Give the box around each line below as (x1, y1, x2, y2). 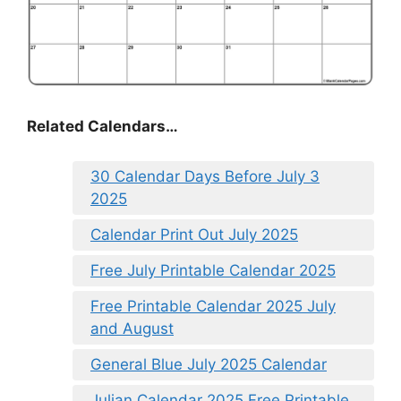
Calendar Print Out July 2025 (90, 225, 298, 243)
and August (90, 319, 174, 337)
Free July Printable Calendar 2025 (90, 260, 336, 279)
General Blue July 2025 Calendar (90, 354, 327, 373)
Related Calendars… (27, 117, 178, 136)
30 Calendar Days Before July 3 (90, 166, 320, 185)
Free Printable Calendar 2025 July (90, 296, 336, 315)
